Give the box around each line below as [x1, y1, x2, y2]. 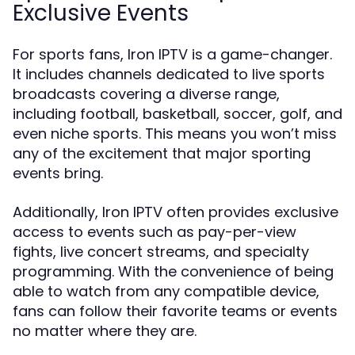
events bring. [13, 163, 103, 183]
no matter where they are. [13, 321, 197, 341]
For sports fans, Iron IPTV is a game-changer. [13, 44, 332, 64]
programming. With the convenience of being [13, 261, 334, 281]
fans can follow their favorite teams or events [13, 301, 338, 321]
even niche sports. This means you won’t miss [13, 124, 337, 143]
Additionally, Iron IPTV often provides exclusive [13, 202, 338, 222]
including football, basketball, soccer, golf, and [13, 104, 342, 124]
